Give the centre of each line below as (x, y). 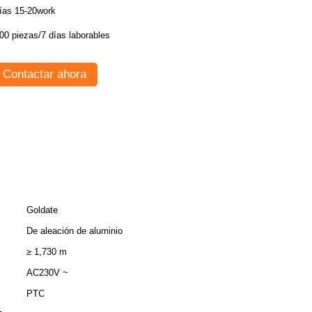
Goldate (42, 210)
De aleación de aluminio (75, 231)
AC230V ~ (47, 273)
